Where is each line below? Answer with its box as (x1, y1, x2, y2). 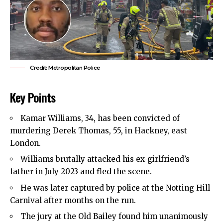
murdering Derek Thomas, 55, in (10, 125, 134, 135)
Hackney (134, 125, 167, 135)
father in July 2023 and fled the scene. (10, 167, 152, 177)
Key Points (10, 88, 56, 107)
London (10, 138, 39, 148)
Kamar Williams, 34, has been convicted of (20, 113, 180, 123)
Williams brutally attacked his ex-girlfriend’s (20, 154, 190, 164)
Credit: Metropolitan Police (30, 64, 100, 72)
